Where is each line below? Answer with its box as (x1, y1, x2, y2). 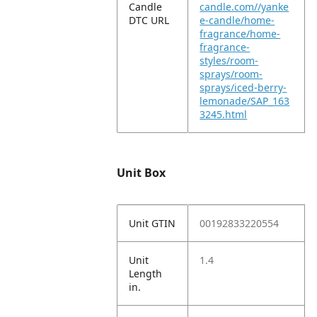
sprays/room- (200, 67, 263, 81)
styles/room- (200, 54, 259, 67)
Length (129, 267, 163, 280)
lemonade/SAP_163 (200, 94, 290, 108)
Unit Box (117, 165, 166, 180)
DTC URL (129, 13, 170, 27)
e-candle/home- (200, 13, 275, 27)
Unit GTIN (129, 217, 176, 230)
